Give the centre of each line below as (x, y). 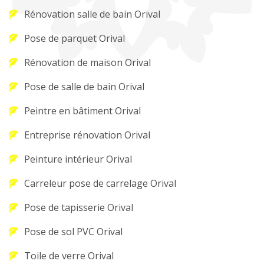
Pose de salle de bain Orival (84, 87)
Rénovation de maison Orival (88, 62)
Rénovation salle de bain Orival (92, 14)
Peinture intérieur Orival (78, 159)
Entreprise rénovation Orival (87, 135)
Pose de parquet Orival (75, 38)
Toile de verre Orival (69, 256)
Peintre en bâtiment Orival (82, 111)
